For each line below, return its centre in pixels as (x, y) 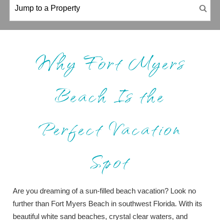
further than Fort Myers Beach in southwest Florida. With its (108, 203)
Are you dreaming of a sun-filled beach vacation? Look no (105, 191)
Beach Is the (110, 95)
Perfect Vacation (110, 128)
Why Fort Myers (110, 62)
